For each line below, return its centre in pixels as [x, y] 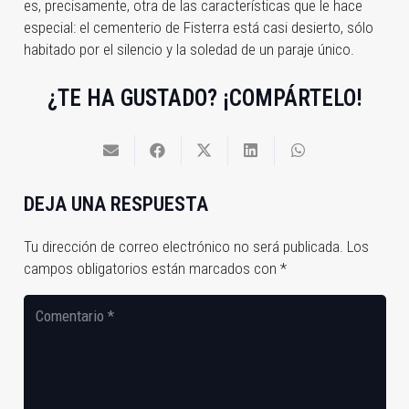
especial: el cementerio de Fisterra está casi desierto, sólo [198, 27]
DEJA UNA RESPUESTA [118, 204]
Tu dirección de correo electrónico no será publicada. [183, 247]
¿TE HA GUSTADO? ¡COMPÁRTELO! [204, 98]
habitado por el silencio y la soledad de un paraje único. [189, 49]
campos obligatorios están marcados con [152, 269]
